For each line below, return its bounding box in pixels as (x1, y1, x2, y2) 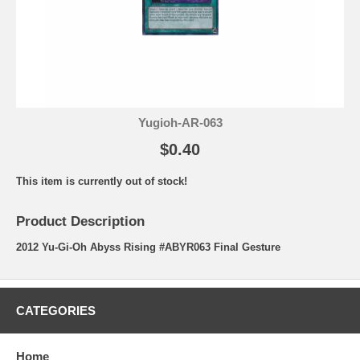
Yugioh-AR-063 (137, 115, 223, 129)
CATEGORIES (16, 303, 96, 317)
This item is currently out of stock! (16, 174, 187, 187)
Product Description (16, 213, 145, 229)
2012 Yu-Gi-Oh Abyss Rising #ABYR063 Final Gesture (16, 240, 280, 253)
